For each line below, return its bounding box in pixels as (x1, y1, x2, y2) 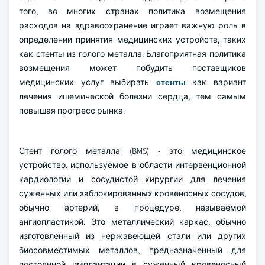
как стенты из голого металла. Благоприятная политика (19, 49, 246, 59)
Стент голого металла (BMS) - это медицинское (19, 146, 246, 156)
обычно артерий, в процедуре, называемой (19, 202, 246, 213)
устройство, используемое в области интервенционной (19, 160, 246, 170)
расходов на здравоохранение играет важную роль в (19, 20, 246, 31)
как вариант (185, 77, 247, 88)
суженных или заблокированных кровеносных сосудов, (19, 188, 246, 199)
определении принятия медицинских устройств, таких (19, 34, 246, 45)
